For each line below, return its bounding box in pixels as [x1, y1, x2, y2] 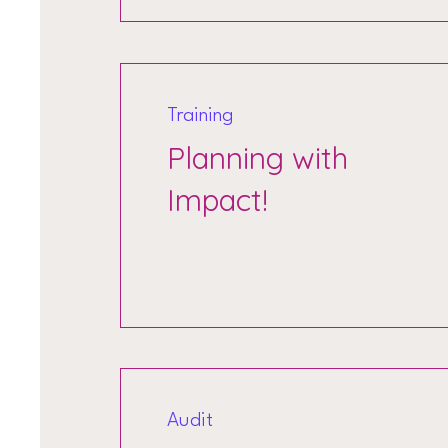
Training [167, 106, 240, 126]
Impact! [167, 181, 277, 219]
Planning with [167, 139, 349, 177]
